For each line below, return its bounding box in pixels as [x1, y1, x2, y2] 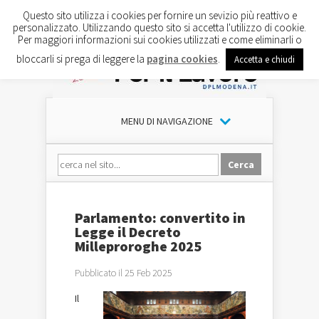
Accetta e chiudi [234, 53, 295, 66]
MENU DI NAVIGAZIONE [120, 115, 213, 127]
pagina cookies [146, 51, 218, 66]
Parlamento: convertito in [75, 209, 246, 226]
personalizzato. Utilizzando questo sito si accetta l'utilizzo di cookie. [13, 20, 306, 34]
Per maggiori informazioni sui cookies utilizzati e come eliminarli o [17, 32, 302, 46]
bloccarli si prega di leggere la [16, 51, 147, 66]
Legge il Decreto [75, 223, 181, 241]
